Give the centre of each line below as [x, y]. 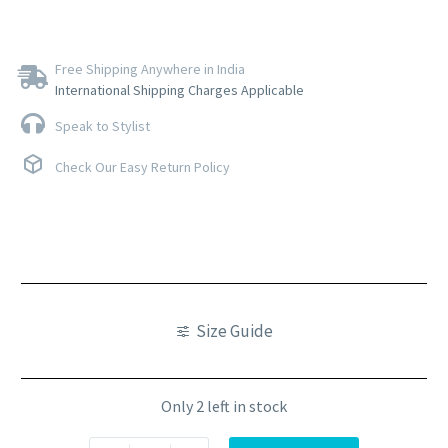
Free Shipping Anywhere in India [150, 69]
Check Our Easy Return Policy [142, 167]
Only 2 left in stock [224, 406]
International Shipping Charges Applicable [179, 90]
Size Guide [234, 330]
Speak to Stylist [102, 126]
